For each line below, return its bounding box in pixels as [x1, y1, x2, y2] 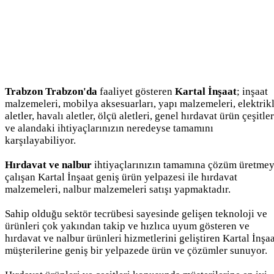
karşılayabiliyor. [5, 134, 76, 146]
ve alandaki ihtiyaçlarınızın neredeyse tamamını [5, 122, 213, 134]
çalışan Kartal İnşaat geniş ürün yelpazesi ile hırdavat [5, 171, 237, 183]
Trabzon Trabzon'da [5, 85, 97, 97]
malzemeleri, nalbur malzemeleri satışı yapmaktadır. [5, 183, 231, 195]
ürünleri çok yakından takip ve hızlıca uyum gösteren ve [5, 220, 250, 232]
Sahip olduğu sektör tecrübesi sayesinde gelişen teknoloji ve [5, 207, 267, 220]
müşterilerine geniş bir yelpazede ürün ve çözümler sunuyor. [5, 244, 267, 256]
